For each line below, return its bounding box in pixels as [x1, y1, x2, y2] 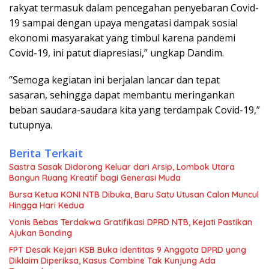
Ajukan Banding [9, 228, 72, 239]
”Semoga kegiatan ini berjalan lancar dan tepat [9, 73, 220, 87]
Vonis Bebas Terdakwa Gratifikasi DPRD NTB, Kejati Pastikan [9, 217, 252, 228]
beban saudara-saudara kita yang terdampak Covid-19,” [9, 103, 260, 117]
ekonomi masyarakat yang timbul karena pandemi [9, 31, 235, 45]
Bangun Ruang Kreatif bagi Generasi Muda [9, 172, 181, 184]
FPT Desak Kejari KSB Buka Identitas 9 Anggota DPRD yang [9, 244, 246, 256]
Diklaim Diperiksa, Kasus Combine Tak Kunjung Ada [9, 255, 216, 267]
